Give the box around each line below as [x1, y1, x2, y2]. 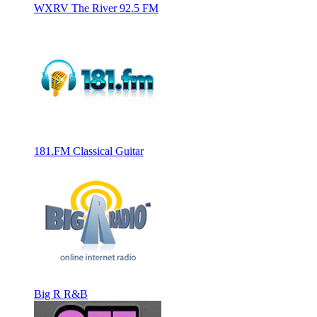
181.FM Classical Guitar [34, 144, 144, 157]
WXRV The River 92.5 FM [34, 1, 158, 14]
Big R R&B [34, 287, 88, 300]
